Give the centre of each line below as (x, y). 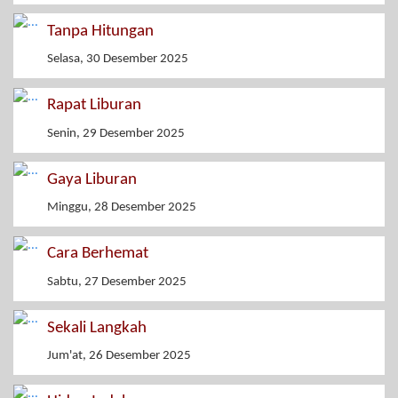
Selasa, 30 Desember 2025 (118, 60)
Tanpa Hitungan (100, 31)
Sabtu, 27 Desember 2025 (117, 282)
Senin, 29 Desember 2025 (116, 133)
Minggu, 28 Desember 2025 (122, 208)
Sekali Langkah (97, 328)
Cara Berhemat (98, 254)
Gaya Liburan (92, 179)
